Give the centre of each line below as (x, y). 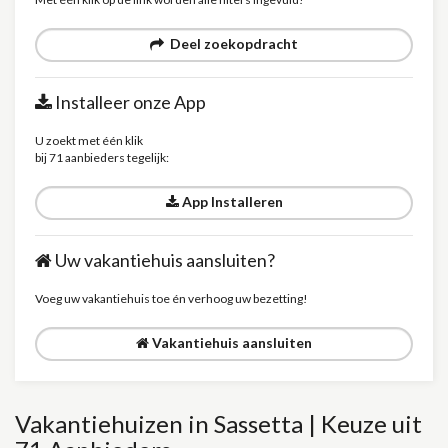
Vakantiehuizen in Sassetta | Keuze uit (218, 423)
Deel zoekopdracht (231, 43)
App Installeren (230, 201)
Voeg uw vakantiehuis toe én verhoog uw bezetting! (171, 298)
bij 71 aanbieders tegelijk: (102, 157)
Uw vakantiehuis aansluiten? (163, 260)
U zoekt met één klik (89, 140)
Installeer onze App (129, 102)
